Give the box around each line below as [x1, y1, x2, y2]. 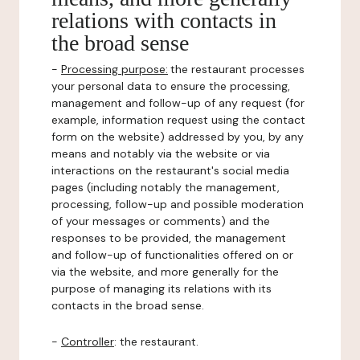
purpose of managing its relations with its [51, 281, 272, 296]
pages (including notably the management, [51, 180, 280, 194]
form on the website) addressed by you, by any [51, 129, 304, 144]
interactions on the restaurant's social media [51, 163, 289, 178]
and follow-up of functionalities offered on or [51, 247, 293, 262]
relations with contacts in [51, 8, 276, 33]
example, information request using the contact [51, 112, 305, 127]
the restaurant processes [170, 62, 305, 76]
